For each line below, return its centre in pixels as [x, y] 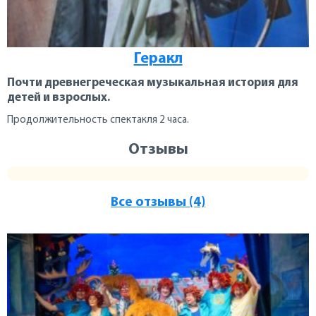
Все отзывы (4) [158, 203]
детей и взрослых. [59, 98]
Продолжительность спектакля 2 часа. [98, 121]
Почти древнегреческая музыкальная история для [153, 83]
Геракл [158, 59]
